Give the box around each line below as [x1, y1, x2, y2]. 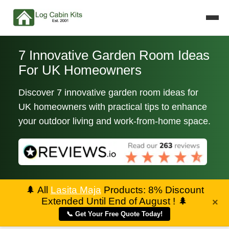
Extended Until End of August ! [41, 196, 178, 207]
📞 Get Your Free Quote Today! [66, 210, 163, 218]
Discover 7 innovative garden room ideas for [18, 87, 198, 98]
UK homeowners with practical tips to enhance [18, 101, 207, 112]
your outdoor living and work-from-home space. [18, 116, 211, 126]
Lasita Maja [50, 185, 101, 196]
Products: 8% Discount [101, 185, 204, 196]
